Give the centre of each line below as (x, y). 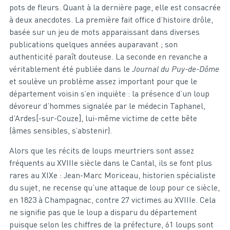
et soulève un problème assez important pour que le (103, 81)
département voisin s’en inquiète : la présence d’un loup (109, 93)
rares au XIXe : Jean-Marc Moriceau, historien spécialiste (112, 175)
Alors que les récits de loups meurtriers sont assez (101, 150)
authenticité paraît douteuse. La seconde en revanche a (108, 56)
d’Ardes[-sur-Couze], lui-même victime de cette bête (103, 118)
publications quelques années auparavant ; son (93, 44)
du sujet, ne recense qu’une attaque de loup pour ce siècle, (114, 187)
